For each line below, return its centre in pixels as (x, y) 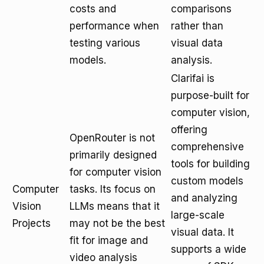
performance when (114, 26)
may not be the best (117, 223)
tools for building (210, 164)
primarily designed (113, 155)
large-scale (198, 215)
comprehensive (207, 147)
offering (189, 130)
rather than (197, 26)
